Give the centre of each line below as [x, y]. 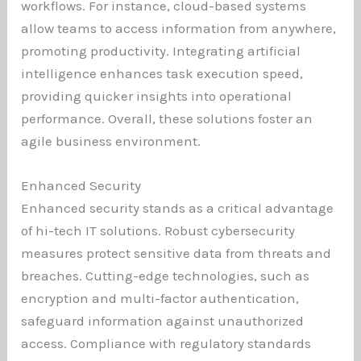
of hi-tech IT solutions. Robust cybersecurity [158, 230]
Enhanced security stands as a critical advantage [178, 207]
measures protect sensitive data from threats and [176, 253]
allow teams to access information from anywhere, [179, 28]
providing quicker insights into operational [157, 95]
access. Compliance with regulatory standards [166, 343]
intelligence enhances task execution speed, [162, 73]
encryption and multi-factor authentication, [160, 298]
